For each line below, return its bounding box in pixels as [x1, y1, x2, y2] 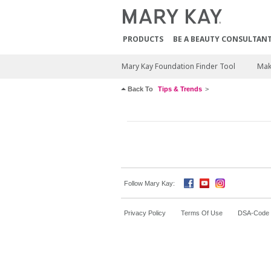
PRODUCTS [122, 34, 163, 44]
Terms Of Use [180, 209, 223, 217]
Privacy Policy [123, 209, 166, 217]
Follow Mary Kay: [123, 180, 175, 187]
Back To [127, 85, 153, 93]
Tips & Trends [157, 85, 202, 93]
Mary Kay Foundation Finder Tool [121, 61, 235, 71]
